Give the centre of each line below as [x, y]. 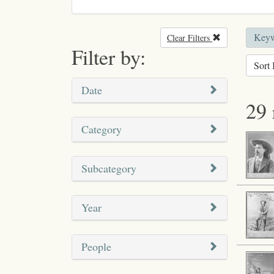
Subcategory [109, 168]
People [96, 247]
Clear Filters [190, 38]
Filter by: [109, 57]
